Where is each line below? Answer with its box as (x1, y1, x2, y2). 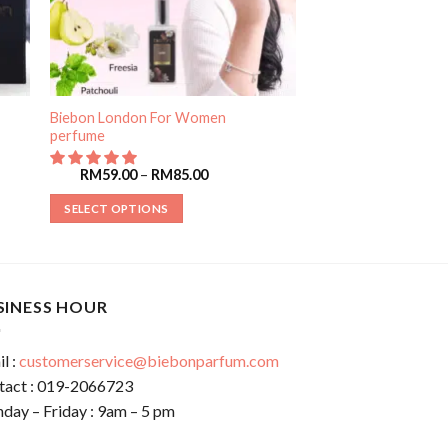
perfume (49, 126, 105, 144)
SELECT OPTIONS (64, 201, 169, 215)
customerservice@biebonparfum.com (19, 351, 279, 371)
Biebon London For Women (49, 108, 226, 126)
